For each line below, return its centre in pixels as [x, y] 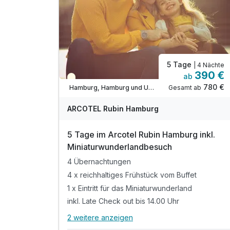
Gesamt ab [185, 87]
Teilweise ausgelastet [107, 80]
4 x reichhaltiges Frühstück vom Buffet [132, 175]
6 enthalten [178, 222]
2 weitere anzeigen [100, 217]
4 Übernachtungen [99, 161]
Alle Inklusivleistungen [112, 223]
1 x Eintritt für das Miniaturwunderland [130, 188]
